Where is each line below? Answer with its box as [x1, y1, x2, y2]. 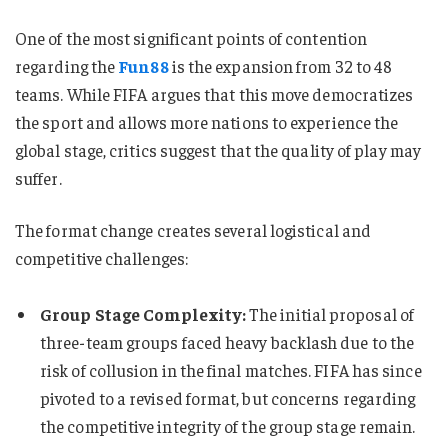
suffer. [15, 166, 62, 189]
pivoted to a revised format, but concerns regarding [40, 386, 416, 409]
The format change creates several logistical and [15, 218, 372, 241]
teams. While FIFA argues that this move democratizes [15, 82, 414, 105]
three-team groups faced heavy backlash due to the [40, 330, 415, 353]
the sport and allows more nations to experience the [15, 110, 399, 133]
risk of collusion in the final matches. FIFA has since [40, 358, 422, 381]
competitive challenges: [15, 246, 188, 269]
